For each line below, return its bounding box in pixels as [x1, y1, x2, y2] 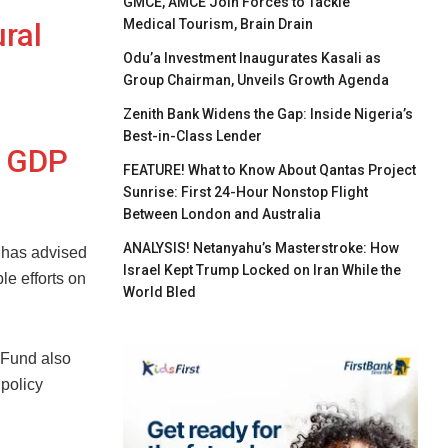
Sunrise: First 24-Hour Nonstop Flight [123, 183, 369, 200]
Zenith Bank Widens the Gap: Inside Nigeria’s [123, 105, 414, 122]
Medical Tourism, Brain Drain [123, 15, 314, 32]
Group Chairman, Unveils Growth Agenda [123, 71, 390, 88]
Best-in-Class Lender [123, 127, 263, 144]
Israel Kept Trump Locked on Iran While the [123, 261, 402, 278]
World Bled [123, 283, 197, 300]
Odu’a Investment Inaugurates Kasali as [123, 49, 382, 66]
